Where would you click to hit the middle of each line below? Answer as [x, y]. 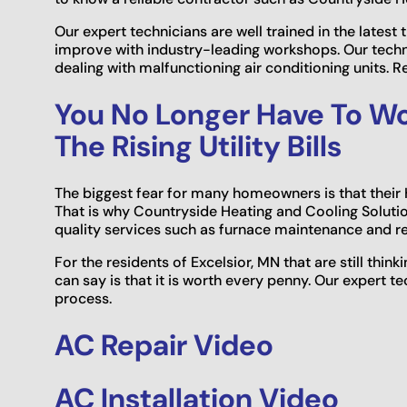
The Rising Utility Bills [198, 147]
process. [83, 299]
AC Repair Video [164, 346]
